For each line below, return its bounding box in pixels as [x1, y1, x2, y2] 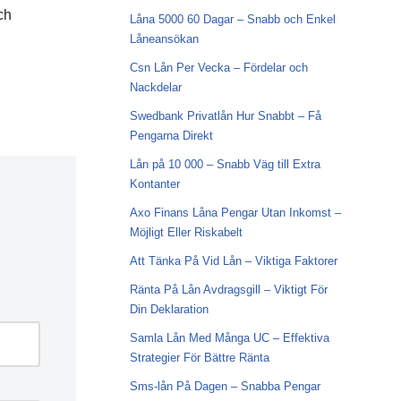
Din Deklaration [129, 303, 209, 316]
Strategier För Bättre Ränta [129, 351, 269, 364]
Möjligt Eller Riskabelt [129, 226, 243, 239]
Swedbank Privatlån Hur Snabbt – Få [129, 109, 321, 123]
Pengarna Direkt [129, 129, 213, 142]
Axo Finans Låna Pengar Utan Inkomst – [129, 206, 341, 219]
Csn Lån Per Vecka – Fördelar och [129, 61, 308, 74]
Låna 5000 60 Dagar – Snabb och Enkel [129, 13, 336, 26]
